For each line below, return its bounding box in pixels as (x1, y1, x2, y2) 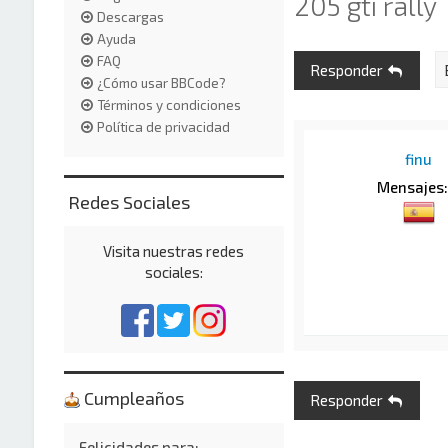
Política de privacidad (96, 118, 230, 135)
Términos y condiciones (96, 96, 241, 113)
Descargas (96, 8, 164, 25)
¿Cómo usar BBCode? (96, 74, 226, 91)
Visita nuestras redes (103, 241, 245, 260)
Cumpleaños (79, 386, 184, 409)
